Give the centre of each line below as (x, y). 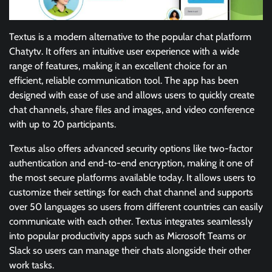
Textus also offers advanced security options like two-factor (131, 149)
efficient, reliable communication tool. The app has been (124, 81)
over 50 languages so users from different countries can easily (136, 207)
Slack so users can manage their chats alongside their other (130, 251)
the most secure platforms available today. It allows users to (132, 178)
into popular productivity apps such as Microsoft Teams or (127, 236)
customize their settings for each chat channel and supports (131, 192)
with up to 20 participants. (63, 124)
